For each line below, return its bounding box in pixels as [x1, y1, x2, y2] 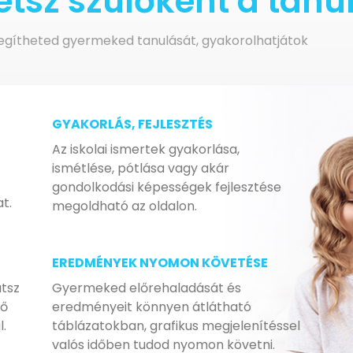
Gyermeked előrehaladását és [51, 279, 241, 297]
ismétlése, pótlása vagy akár [51, 159, 229, 177]
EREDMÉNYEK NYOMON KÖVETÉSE [51, 254, 268, 272]
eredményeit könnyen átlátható [51, 298, 251, 316]
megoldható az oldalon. [51, 197, 197, 215]
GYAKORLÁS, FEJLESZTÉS [51, 115, 213, 133]
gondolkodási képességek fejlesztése [51, 178, 281, 196]
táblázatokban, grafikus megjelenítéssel [51, 317, 300, 335]
